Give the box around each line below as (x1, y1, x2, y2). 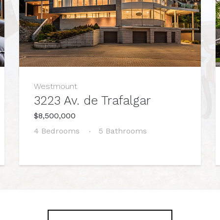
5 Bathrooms (98, 126, 147, 136)
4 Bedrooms (33, 126, 80, 136)
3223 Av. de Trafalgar (33, 93, 151, 108)
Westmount (33, 81, 77, 91)
